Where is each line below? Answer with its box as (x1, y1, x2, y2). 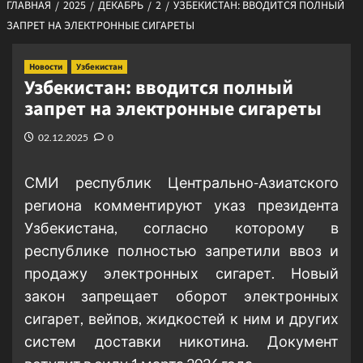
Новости (29, 61, 62, 74)
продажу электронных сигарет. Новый (24, 264, 339, 283)
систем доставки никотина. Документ (24, 332, 339, 351)
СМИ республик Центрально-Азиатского (24, 173, 339, 192)
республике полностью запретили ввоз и (24, 241, 339, 260)
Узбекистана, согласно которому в (24, 219, 339, 237)
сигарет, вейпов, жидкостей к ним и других (24, 310, 339, 328)
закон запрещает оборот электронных (24, 287, 339, 305)
